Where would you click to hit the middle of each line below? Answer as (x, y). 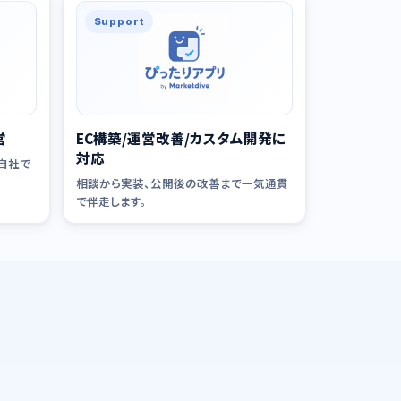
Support (119, 21)
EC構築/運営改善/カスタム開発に (180, 138)
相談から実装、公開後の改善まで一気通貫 (182, 183)
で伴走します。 (111, 201)
